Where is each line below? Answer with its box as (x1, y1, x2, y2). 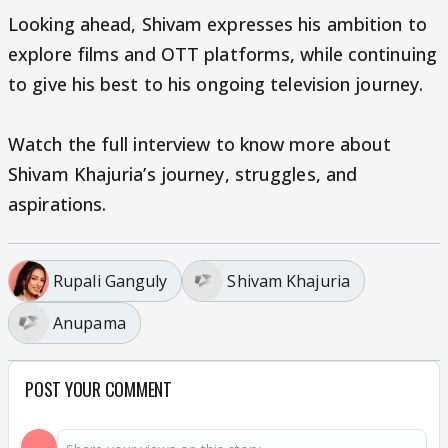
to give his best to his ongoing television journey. (8, 72, 424, 96)
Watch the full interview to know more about (8, 132, 392, 156)
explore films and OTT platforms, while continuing (8, 42, 437, 66)
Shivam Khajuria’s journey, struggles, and (8, 162, 358, 186)
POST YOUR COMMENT (25, 376, 172, 402)
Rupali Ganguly (53, 269, 168, 292)
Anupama (53, 311, 126, 334)
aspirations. (8, 192, 107, 216)
